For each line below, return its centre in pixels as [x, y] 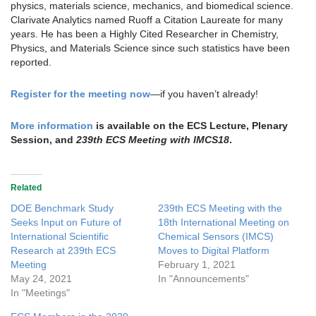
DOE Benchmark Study [62, 208]
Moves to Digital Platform [214, 251]
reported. [31, 62]
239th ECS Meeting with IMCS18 [153, 140]
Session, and [42, 140]
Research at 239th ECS [63, 251]
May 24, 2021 [41, 279]
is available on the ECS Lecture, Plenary [190, 126]
